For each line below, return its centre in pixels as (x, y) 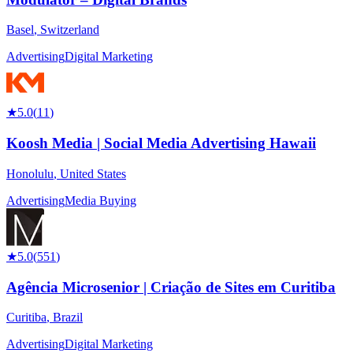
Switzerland (70, 30)
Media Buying (100, 200)
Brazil (68, 318)
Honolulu (30, 173)
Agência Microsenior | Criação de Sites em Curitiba (171, 287)
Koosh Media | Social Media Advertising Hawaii (161, 143)
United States (93, 173)
